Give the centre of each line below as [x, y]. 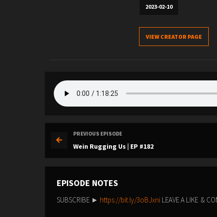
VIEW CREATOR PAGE [174, 37]
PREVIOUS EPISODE [98, 134]
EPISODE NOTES [87, 183]
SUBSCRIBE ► [78, 200]
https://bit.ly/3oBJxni [130, 200]
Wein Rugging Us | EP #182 [113, 146]
